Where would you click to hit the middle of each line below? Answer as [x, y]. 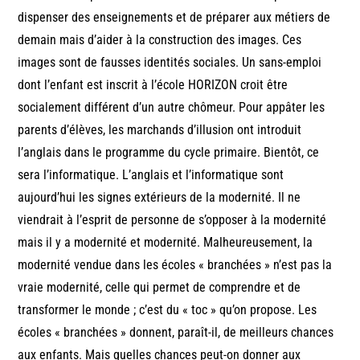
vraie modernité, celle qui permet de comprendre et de [160, 287]
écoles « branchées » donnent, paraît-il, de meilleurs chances [176, 332]
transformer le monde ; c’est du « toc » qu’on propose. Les [168, 309]
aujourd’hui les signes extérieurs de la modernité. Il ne [160, 197]
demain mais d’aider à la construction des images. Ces [160, 39]
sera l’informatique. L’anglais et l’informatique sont [151, 174]
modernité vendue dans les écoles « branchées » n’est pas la [175, 264]
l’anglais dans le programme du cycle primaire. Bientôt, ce [169, 152]
